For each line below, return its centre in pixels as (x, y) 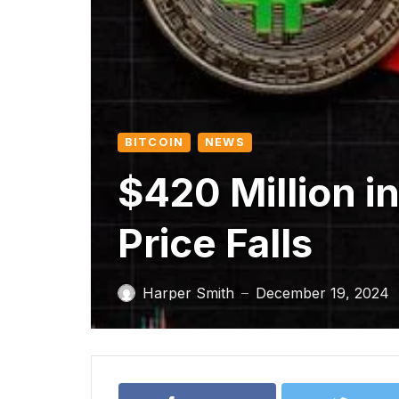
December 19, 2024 (322, 293)
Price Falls (215, 243)
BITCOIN (155, 142)
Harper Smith (188, 293)
